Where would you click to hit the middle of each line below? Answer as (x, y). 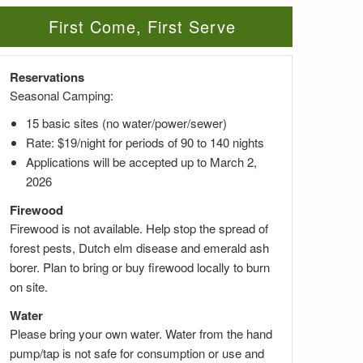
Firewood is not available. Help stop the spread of (139, 228)
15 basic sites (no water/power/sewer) (126, 122)
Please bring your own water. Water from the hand (141, 333)
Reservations (47, 77)
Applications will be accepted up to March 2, (141, 161)
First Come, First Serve (143, 26)
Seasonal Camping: (62, 95)
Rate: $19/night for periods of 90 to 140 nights (145, 142)
